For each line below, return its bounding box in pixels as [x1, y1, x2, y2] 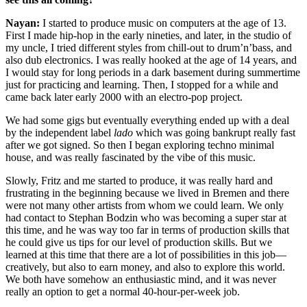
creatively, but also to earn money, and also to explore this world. [5, 261, 285, 273]
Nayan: [5, 17, 40, 29]
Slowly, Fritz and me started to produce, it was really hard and [5, 175, 273, 187]
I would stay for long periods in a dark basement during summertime [5, 66, 300, 79]
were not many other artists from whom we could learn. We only [5, 199, 284, 212]
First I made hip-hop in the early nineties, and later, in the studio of [5, 29, 291, 42]
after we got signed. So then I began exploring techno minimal [5, 139, 274, 151]
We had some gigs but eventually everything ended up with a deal [5, 114, 289, 127]
